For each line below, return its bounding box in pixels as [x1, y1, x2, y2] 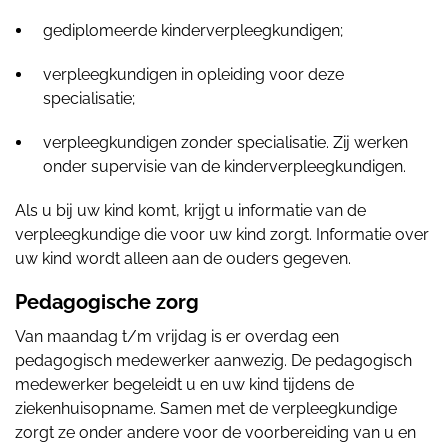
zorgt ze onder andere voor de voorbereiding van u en [15, 423, 416, 442]
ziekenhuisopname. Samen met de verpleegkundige [15, 399, 397, 418]
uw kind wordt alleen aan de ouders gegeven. [15, 249, 351, 268]
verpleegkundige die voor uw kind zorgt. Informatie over [15, 225, 429, 244]
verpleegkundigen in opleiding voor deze [43, 65, 344, 84]
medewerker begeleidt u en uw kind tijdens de [15, 375, 354, 394]
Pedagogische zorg [15, 290, 199, 314]
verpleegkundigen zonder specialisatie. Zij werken [43, 133, 408, 152]
